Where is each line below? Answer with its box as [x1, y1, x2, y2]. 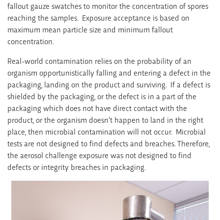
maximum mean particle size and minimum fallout [7, 24, 173, 34]
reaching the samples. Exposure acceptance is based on [7, 12, 190, 23]
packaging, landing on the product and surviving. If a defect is [7, 79, 210, 89]
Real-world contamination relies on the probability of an [7, 55, 192, 66]
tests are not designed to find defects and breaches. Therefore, [7, 137, 210, 148]
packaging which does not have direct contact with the [7, 102, 187, 113]
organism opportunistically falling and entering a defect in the [7, 67, 211, 78]
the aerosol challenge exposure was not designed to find [7, 149, 192, 160]
